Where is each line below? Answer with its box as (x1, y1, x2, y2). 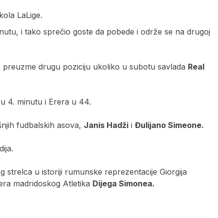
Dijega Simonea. (92, 178, 155, 188)
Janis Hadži (84, 120, 128, 130)
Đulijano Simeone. (135, 120, 204, 130)
